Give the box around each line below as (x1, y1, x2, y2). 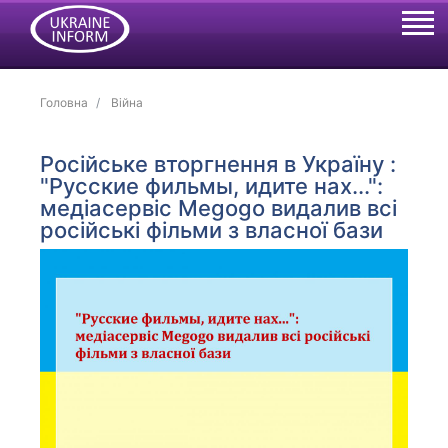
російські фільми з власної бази (40, 217, 384, 243)
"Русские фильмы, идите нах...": (40, 173, 384, 199)
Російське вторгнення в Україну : (40, 151, 397, 177)
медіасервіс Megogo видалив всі (40, 195, 398, 221)
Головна (40, 95, 89, 110)
